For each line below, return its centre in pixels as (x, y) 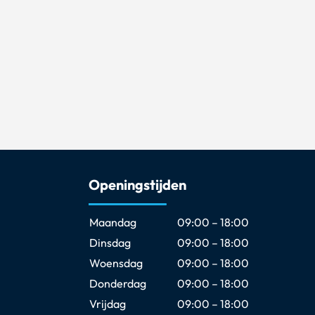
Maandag (112, 222)
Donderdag (117, 283)
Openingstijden (137, 184)
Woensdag (116, 263)
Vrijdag (107, 303)
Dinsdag (110, 242)
